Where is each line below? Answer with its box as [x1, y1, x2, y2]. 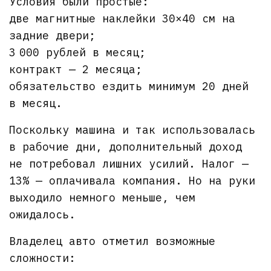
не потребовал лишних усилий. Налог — [9, 156, 249, 171]
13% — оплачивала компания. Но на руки [9, 173, 256, 188]
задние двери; [9, 28, 96, 42]
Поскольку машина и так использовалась [9, 122, 256, 137]
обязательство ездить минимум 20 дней [9, 79, 249, 93]
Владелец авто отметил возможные [9, 233, 216, 248]
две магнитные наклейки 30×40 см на [9, 11, 236, 25]
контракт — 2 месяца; [9, 62, 143, 76]
